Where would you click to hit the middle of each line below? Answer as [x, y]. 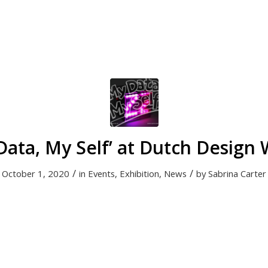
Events [101, 173]
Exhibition [139, 173]
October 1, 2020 [36, 173]
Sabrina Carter [237, 173]
